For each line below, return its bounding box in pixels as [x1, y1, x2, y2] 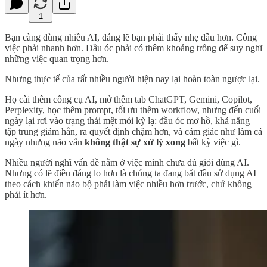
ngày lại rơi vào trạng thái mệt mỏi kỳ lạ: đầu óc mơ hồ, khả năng [5, 115, 250, 126]
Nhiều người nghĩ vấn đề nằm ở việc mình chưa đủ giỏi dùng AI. [5, 157, 249, 167]
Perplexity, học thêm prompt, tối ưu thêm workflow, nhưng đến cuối [5, 104, 261, 115]
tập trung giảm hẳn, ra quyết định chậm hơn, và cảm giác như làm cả [5, 126, 262, 136]
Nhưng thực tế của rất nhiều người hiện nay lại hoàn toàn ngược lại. [5, 73, 260, 84]
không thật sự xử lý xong [85, 136, 185, 147]
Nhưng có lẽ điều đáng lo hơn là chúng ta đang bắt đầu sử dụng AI [5, 167, 256, 178]
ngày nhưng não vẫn [5, 136, 85, 147]
